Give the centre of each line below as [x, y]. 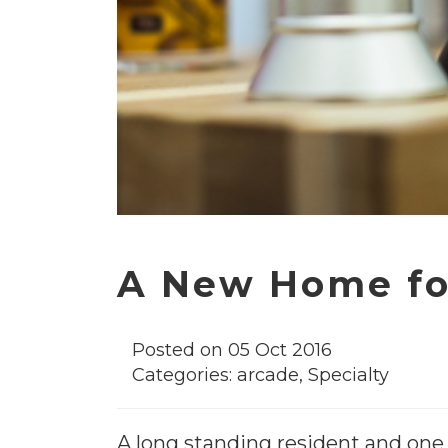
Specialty [348, 375]
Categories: [184, 375]
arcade [268, 375]
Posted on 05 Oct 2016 [232, 350]
